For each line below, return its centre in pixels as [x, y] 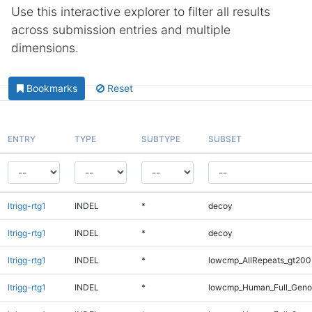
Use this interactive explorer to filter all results [141, 11]
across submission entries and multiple [121, 30]
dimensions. [45, 48]
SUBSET [225, 139]
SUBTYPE [161, 139]
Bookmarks [52, 88]
